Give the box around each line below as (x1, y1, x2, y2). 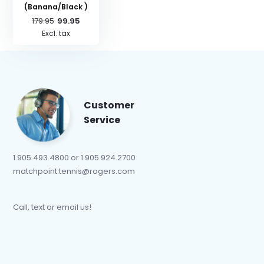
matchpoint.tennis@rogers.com (13, 166, 136, 177)
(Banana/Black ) (24, 2, 88, 12)
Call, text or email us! (13, 202, 92, 213)
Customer (84, 98, 135, 112)
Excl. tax (42, 28, 71, 38)
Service (84, 113, 121, 127)
